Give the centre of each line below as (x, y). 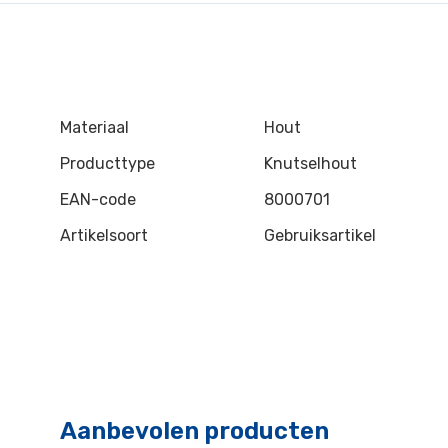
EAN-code (98, 199)
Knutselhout (310, 163)
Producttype (107, 163)
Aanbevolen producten (194, 431)
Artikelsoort (104, 235)
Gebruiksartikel (320, 235)
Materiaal (94, 127)
